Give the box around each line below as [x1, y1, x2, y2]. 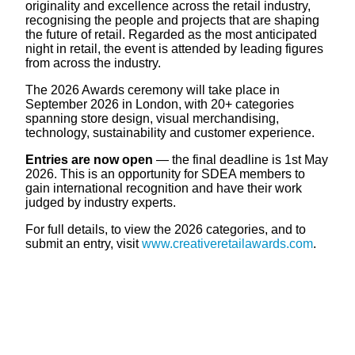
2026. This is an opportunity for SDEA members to [25, 166, 305, 181]
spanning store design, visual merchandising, [25, 111, 279, 125]
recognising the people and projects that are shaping [25, 13, 319, 27]
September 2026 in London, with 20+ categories [25, 97, 294, 111]
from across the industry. [25, 55, 161, 70]
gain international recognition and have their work [25, 181, 302, 195]
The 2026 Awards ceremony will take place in [25, 82, 280, 97]
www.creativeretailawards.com [142, 236, 313, 250]
